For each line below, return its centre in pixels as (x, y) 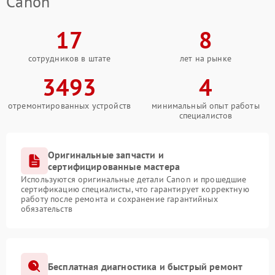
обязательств (47, 209)
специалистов (206, 115)
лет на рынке (206, 58)
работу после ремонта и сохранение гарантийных (119, 199)
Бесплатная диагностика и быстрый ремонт (145, 266)
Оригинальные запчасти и (106, 155)
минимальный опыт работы (206, 106)
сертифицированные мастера (114, 166)
